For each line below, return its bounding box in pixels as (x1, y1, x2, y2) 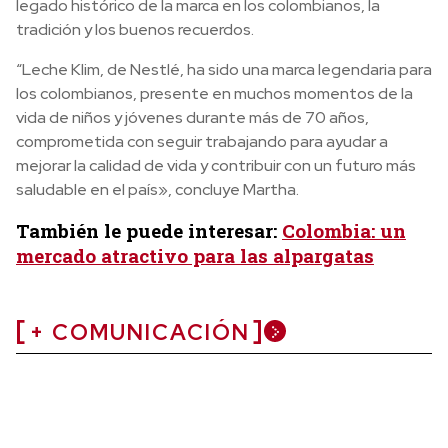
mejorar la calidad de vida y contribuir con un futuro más (16, 154, 416, 176)
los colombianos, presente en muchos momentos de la (16, 82, 413, 104)
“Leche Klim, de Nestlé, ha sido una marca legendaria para (16, 58, 432, 80)
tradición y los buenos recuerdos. (16, 18, 254, 40)
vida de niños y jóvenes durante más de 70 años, (16, 106, 369, 128)
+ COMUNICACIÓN (30, 317, 250, 347)
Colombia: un (282, 217, 406, 243)
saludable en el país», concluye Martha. (16, 178, 299, 200)
